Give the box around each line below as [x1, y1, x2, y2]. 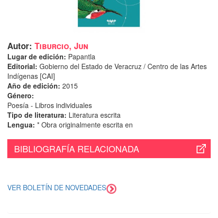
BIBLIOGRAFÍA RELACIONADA [14, 142, 139, 155]
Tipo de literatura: [7, 110, 67, 120]
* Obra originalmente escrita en [35, 120, 133, 130]
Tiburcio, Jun [35, 40, 88, 52]
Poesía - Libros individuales [7, 100, 92, 110]
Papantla [68, 52, 95, 62]
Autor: [7, 40, 35, 52]
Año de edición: [7, 81, 60, 91]
